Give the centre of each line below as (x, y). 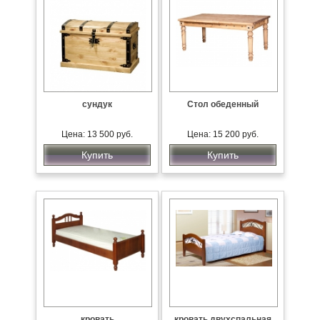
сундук (97, 104)
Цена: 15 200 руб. (223, 134)
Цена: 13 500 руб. (97, 134)
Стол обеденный (223, 104)
